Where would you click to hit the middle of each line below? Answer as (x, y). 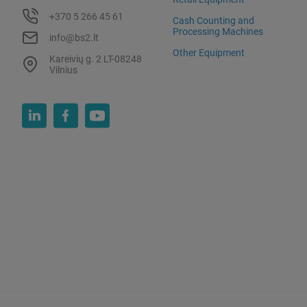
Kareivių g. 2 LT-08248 (96, 59)
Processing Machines (218, 31)
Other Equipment (209, 52)
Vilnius (63, 70)
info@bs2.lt (74, 37)
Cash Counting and (214, 20)
